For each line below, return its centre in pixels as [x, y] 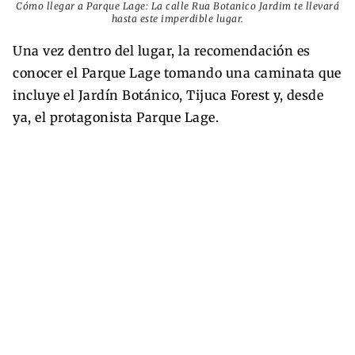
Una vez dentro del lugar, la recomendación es [162, 51]
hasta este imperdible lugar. [177, 19]
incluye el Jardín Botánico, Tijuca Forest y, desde [168, 95]
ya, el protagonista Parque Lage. [116, 118]
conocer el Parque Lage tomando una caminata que [177, 73]
